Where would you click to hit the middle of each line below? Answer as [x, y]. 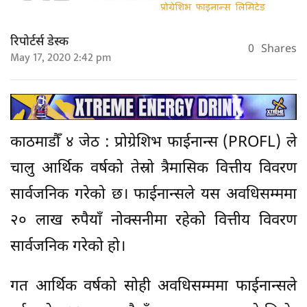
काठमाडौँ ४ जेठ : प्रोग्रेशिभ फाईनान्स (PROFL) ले [153, 143]
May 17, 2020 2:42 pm [61, 58]
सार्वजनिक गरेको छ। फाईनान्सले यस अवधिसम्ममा [153, 195]
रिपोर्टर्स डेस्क [39, 42]
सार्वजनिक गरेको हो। [68, 247]
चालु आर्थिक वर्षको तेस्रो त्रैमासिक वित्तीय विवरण [153, 169]
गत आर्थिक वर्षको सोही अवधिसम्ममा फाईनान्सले [153, 286]
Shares [279, 49]
